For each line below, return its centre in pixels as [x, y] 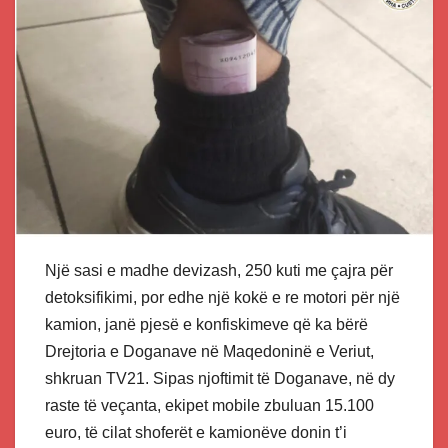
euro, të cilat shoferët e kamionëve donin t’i [196, 432]
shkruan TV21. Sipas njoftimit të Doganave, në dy [220, 378]
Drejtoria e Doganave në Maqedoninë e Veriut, [209, 351]
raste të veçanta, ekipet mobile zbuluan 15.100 [209, 405]
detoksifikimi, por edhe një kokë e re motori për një [222, 297]
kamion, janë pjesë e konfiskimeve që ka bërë [206, 324]
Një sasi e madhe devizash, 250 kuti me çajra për [219, 270]
